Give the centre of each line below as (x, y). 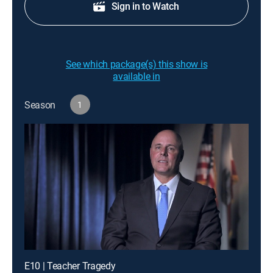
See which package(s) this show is (136, 64)
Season (40, 105)
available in (136, 76)
